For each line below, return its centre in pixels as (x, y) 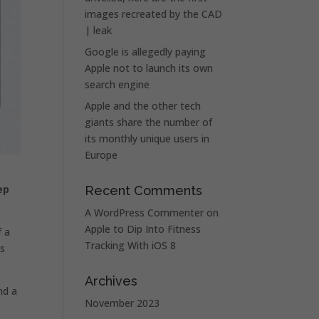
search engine (117, 84)
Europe (101, 155)
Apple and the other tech (143, 106)
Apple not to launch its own (149, 68)
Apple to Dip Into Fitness (143, 229)
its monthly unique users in (147, 138)
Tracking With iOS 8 (131, 245)
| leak (99, 30)
